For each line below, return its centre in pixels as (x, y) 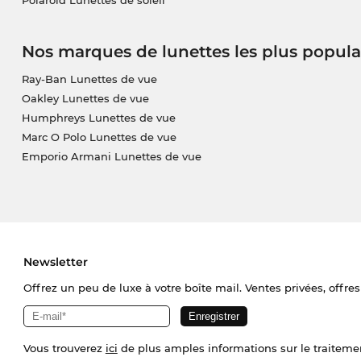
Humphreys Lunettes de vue (98, 118)
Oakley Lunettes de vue (85, 99)
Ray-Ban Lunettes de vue (89, 79)
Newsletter (55, 262)
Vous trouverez (64, 349)
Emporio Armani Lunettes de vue (111, 157)
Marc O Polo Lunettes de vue (99, 137)
